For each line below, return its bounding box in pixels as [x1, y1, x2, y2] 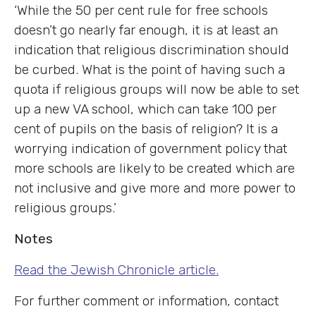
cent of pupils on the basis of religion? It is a [14, 120, 278, 137]
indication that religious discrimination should [14, 41, 289, 58]
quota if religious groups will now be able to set [14, 80, 299, 97]
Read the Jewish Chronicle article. [14, 261, 219, 278]
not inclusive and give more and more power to [14, 179, 296, 196]
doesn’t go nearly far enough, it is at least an [14, 21, 278, 38]
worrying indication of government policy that [14, 140, 287, 157]
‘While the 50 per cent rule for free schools [14, 1, 268, 18]
